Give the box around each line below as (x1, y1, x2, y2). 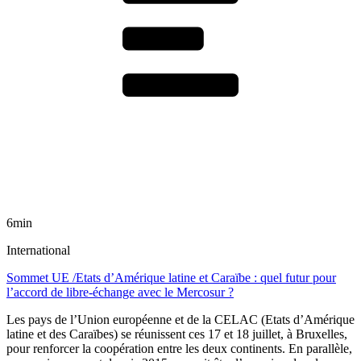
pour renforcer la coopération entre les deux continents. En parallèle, (6, 342, 352, 356)
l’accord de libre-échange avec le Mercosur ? (6, 285, 234, 300)
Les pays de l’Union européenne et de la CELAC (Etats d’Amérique (6, 313, 355, 327)
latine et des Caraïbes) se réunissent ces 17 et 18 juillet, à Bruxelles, (6, 327, 347, 342)
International (6, 243, 70, 258)
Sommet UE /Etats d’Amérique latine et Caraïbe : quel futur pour (6, 271, 336, 285)
